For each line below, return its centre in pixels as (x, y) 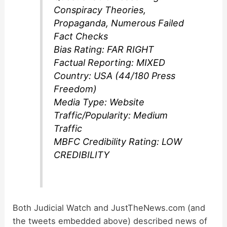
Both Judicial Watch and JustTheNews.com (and (109, 208)
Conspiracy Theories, (100, 10)
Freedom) (75, 89)
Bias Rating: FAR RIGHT (104, 50)
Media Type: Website (99, 102)
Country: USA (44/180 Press (115, 76)
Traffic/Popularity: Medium (111, 116)
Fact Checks (81, 36)
